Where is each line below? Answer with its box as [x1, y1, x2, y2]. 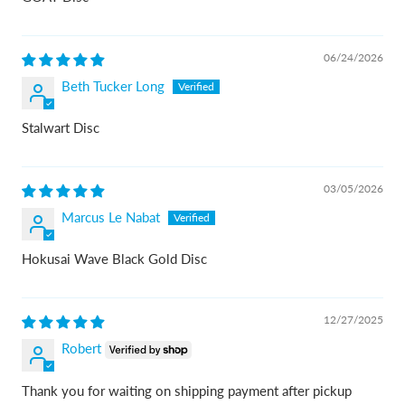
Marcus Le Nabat [61, 208, 160, 225]
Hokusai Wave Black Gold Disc [22, 250, 207, 267]
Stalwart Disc [22, 118, 99, 136]
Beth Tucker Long [61, 77, 165, 94]
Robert [61, 339, 101, 356]
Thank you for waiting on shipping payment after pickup [22, 381, 352, 399]
